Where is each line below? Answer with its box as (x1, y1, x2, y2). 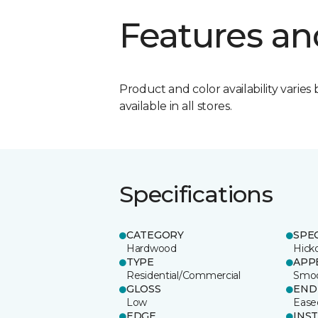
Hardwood (126, 241, 177, 255)
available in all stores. (119, 99, 232, 113)
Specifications (119, 180, 273, 208)
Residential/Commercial (126, 268, 241, 282)
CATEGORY (126, 228, 184, 241)
